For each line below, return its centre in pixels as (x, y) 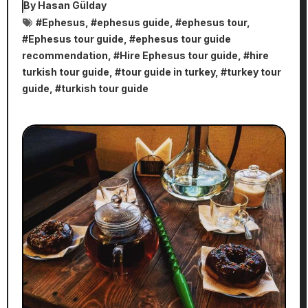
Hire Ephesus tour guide (178, 56)
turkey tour (254, 72)
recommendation (65, 56)
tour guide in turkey (168, 72)
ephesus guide (133, 23)
